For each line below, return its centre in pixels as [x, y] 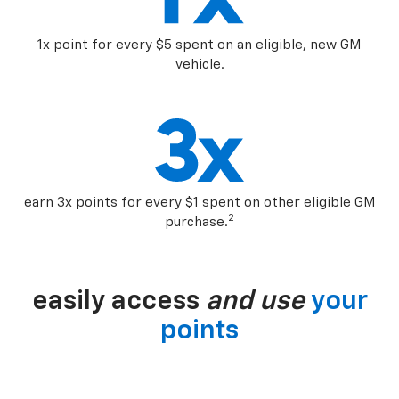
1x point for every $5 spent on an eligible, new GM [199, 45]
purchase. [196, 223]
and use [255, 302]
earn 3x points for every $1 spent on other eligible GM [199, 203]
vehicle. [199, 65]
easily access [118, 302]
